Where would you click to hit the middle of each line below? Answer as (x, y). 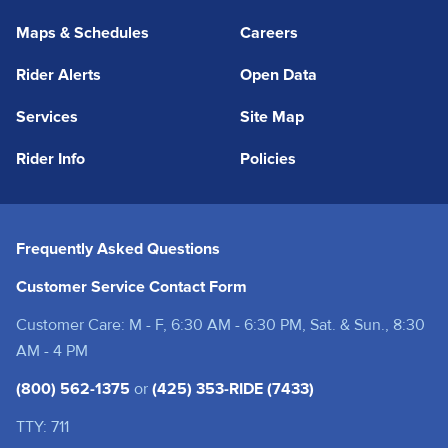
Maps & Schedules (82, 33)
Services (47, 117)
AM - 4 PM (52, 351)
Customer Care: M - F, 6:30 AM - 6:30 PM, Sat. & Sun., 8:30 (220, 325)
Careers (269, 33)
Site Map (272, 117)
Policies (268, 159)
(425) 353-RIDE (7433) (233, 389)
